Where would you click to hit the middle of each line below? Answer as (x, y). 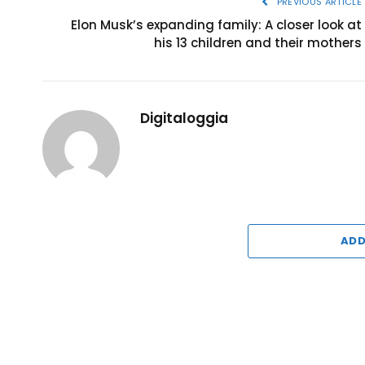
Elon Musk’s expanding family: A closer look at (216, 24)
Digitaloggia (184, 118)
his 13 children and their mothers (258, 42)
